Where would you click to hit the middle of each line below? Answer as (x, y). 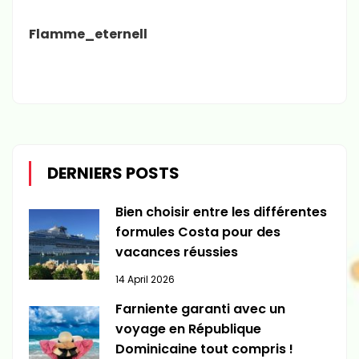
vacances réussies (176, 252)
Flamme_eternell (88, 34)
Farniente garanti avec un (200, 309)
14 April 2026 (145, 279)
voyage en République (188, 329)
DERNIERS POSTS (113, 173)
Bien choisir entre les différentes (221, 212)
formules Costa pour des (198, 232)
